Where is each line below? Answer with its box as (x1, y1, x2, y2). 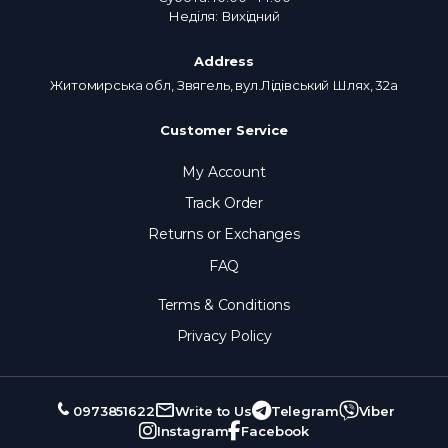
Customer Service (160, 121, 288, 138)
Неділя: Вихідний (168, 7, 280, 24)
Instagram (156, 422, 229, 439)
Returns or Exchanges (147, 225, 301, 244)
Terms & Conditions (157, 295, 291, 314)
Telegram (270, 402, 339, 419)
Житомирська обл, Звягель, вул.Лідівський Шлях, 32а (50, 76, 398, 93)
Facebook (241, 422, 310, 439)
